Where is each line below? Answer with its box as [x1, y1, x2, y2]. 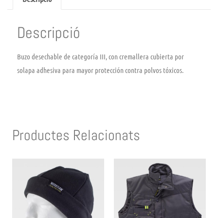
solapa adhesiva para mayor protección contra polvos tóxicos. [17, 65, 183, 74]
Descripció [17, 22, 80, 42]
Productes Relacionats [12, 126, 140, 145]
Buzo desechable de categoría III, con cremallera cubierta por [17, 52, 184, 61]
